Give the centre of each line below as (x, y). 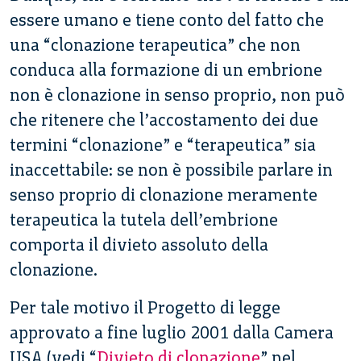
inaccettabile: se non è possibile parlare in (171, 169)
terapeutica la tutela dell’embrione (144, 219)
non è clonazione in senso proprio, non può (177, 94)
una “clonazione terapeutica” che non (155, 44)
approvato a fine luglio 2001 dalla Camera (172, 332)
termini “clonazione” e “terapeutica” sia (163, 144)
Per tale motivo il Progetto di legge (145, 307)
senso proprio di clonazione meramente (164, 194)
